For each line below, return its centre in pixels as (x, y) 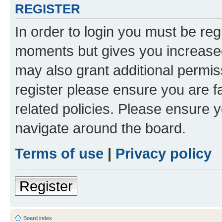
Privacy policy (164, 153)
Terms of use (59, 153)
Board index (38, 218)
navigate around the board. (100, 128)
